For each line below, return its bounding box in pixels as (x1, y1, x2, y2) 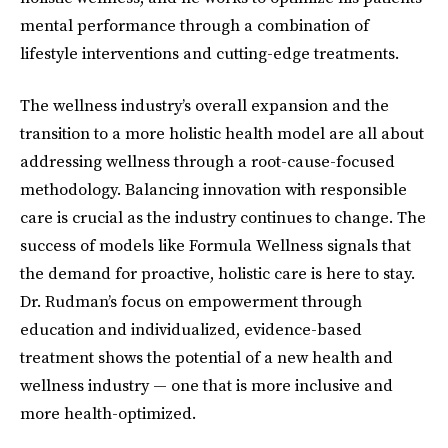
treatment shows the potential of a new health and (20, 346, 393, 368)
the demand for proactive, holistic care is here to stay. (20, 262, 415, 284)
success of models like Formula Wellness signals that (20, 234, 411, 256)
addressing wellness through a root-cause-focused (20, 150, 395, 172)
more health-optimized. (20, 402, 196, 424)
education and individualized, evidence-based (20, 318, 362, 340)
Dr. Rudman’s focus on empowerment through (20, 290, 362, 312)
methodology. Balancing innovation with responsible (20, 178, 407, 200)
